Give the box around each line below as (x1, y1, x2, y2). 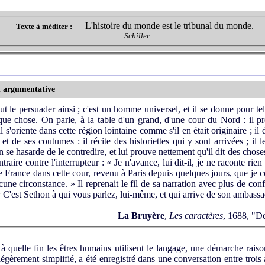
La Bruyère (118, 211, 164, 221)
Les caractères (169, 211, 223, 221)
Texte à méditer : (16, 22, 76, 31)
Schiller (124, 31, 150, 40)
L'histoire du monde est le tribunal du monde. (85, 21, 254, 31)
